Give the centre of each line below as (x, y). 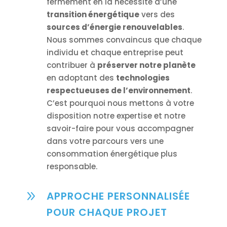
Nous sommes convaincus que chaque (124, 40)
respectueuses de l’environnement (118, 91)
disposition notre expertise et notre (116, 116)
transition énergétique (93, 15)
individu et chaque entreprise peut (115, 53)
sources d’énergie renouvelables (114, 27)
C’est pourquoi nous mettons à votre (120, 103)
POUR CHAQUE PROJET (107, 213)
